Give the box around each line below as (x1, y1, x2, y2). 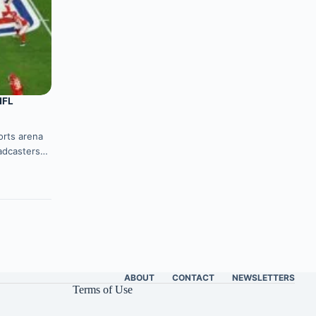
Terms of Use (73, 284, 133, 296)
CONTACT (172, 272, 214, 284)
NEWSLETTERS (232, 272, 295, 284)
